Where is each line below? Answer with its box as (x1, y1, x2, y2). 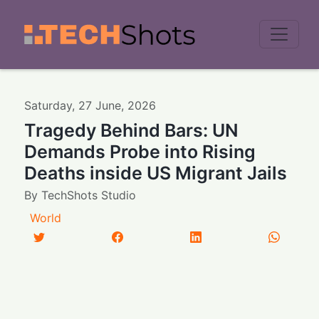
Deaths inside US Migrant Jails (24, 162, 288, 184)
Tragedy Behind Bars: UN (24, 119, 239, 141)
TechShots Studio (41, 187, 137, 202)
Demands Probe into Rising (24, 140, 256, 162)
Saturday (24, 98, 73, 113)
